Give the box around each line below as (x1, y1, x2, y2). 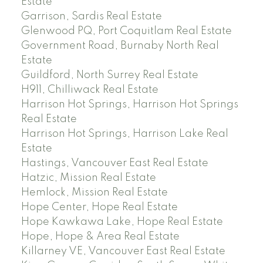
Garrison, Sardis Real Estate (21, 11, 162, 22)
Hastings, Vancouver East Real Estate (21, 157, 208, 168)
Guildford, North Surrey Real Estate (21, 69, 198, 80)
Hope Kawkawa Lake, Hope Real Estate (21, 216, 223, 227)
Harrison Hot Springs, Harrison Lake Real (21, 128, 228, 139)
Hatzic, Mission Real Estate (21, 172, 156, 183)
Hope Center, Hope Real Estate (21, 201, 178, 213)
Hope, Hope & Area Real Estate (21, 231, 180, 242)
